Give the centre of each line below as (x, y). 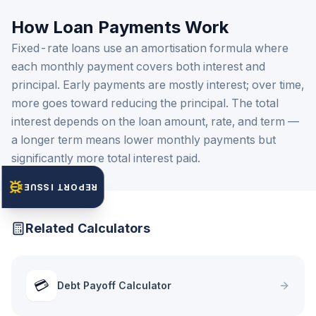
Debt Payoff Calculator (114, 285)
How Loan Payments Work (120, 27)
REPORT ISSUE (61, 187)
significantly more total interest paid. (106, 158)
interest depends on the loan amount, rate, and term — (155, 121)
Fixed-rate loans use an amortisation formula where (150, 48)
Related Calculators (88, 228)
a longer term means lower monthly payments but (144, 140)
